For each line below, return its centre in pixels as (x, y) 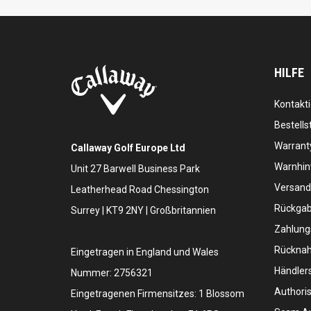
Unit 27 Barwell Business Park (135, 169)
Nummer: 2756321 (112, 273)
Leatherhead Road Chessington (140, 190)
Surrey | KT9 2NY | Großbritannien (143, 211)
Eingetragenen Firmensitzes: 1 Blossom (158, 294)
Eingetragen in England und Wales (145, 252)
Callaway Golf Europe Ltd (128, 148)
